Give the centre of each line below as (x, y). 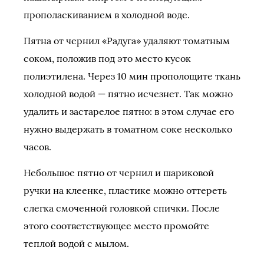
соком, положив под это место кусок (107, 58)
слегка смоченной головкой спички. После (122, 208)
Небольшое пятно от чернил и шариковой (119, 173)
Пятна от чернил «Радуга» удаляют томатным (127, 41)
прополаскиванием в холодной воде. (107, 15)
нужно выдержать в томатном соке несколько (128, 129)
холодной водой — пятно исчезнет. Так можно (128, 94)
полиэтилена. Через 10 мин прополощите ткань (132, 76)
